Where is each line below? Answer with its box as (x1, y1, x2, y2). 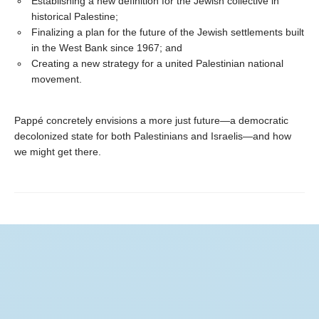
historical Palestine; (31, 10, 118, 22)
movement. (31, 73, 82, 85)
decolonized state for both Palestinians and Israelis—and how (14, 130, 291, 142)
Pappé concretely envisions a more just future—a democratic (14, 114, 288, 126)
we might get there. (14, 145, 101, 157)
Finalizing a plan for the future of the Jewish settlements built (31, 26, 304, 38)
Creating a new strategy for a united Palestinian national (31, 57, 283, 69)
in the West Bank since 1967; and (31, 41, 182, 53)
